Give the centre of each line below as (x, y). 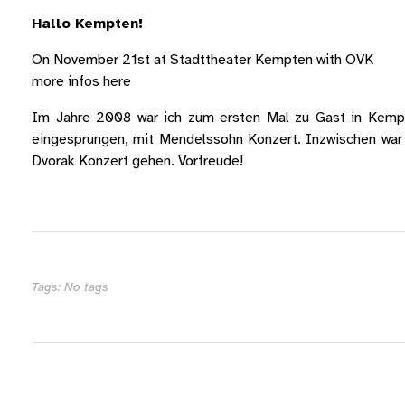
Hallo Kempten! (87, 23)
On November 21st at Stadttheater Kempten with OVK (202, 59)
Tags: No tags (70, 287)
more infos (67, 81)
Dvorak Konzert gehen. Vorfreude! (137, 160)
